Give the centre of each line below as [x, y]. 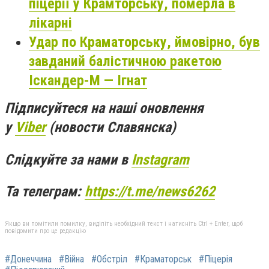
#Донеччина [28, 259]
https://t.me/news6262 [150, 192]
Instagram [160, 159]
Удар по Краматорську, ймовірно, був [144, 42]
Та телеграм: [45, 192]
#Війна [71, 259]
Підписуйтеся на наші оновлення [104, 108]
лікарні [50, 23]
